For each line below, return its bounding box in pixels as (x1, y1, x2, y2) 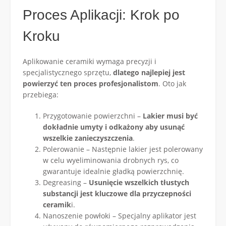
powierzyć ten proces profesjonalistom (23, 79, 158, 89)
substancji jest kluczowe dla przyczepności (43, 189, 191, 199)
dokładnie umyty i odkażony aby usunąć (43, 122, 185, 132)
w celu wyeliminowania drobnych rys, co (43, 155, 179, 165)
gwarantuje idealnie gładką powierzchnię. (43, 166, 184, 177)
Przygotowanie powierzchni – (43, 111, 141, 121)
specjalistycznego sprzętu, (23, 68, 113, 78)
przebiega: (23, 90, 59, 100)
